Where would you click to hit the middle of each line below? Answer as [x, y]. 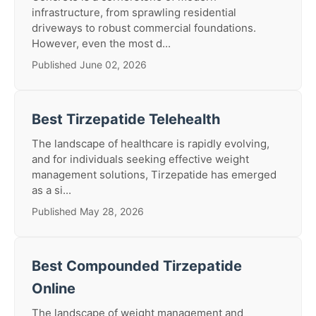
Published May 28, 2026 [88, 211]
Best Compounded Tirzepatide [137, 266]
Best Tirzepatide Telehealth [126, 119]
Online [54, 288]
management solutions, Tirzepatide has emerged [154, 175]
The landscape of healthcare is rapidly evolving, [151, 144]
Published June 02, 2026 [89, 65]
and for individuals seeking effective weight [140, 159]
